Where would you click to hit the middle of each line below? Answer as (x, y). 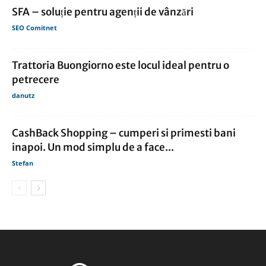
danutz (23, 96)
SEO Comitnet (34, 28)
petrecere (36, 80)
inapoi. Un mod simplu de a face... (93, 148)
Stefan (23, 163)
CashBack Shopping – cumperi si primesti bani (124, 133)
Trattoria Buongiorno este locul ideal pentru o (121, 66)
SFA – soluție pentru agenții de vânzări (103, 12)
